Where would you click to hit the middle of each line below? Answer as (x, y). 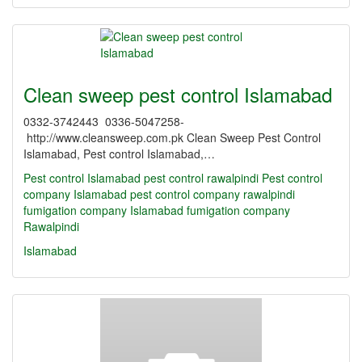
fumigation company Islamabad (103, 210)
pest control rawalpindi (201, 178)
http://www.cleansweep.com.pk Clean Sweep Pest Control (172, 137)
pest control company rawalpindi (213, 194)
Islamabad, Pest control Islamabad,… (119, 154)
